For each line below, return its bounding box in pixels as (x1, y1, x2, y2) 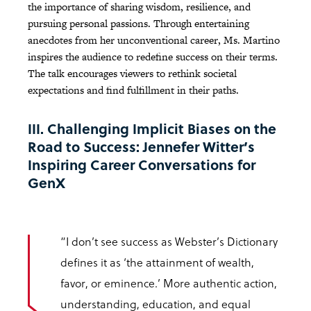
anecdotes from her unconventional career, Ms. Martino (28, 33, 280, 48)
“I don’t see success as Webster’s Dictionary (60, 233, 278, 250)
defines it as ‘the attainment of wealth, (60, 254, 254, 271)
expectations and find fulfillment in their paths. (28, 83, 239, 98)
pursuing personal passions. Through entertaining (28, 16, 249, 31)
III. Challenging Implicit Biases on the (28, 118, 276, 140)
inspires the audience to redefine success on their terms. (28, 49, 278, 65)
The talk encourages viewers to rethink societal (28, 66, 237, 81)
